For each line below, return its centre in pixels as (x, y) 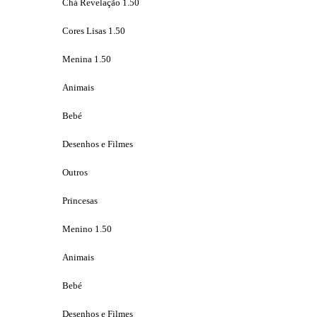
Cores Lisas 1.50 (94, 30)
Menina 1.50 (87, 59)
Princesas (80, 200)
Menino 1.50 (87, 229)
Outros (75, 172)
